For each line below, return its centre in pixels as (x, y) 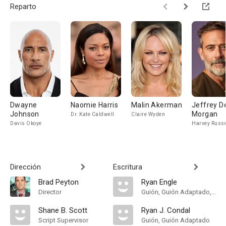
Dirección (25, 167)
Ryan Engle (159, 182)
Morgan (205, 114)
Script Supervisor (63, 220)
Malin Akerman (157, 105)
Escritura (128, 167)
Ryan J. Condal (166, 210)
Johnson (25, 114)
